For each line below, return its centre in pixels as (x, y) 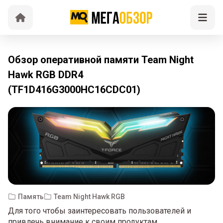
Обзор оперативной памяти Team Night (101, 60)
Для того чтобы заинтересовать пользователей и (100, 211)
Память (31, 196)
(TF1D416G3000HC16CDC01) (74, 90)
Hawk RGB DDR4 (46, 75)
